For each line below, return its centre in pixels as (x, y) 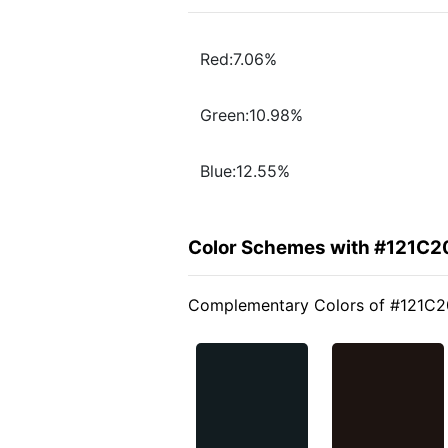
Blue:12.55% (245, 171)
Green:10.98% (251, 115)
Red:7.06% (238, 59)
